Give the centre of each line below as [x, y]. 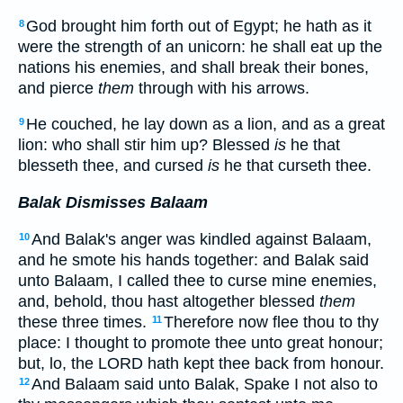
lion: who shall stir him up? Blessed [146, 145]
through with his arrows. [222, 88]
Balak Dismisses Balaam [113, 202]
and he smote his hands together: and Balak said [193, 260]
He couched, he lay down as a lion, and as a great [206, 125]
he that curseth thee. [296, 166]
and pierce [58, 88]
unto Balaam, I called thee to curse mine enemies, [197, 280]
